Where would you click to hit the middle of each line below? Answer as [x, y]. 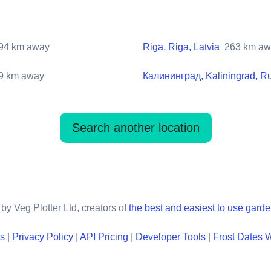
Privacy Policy [43, 237]
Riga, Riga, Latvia [181, 47]
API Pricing [104, 237]
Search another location [135, 127]
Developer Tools [171, 237]
